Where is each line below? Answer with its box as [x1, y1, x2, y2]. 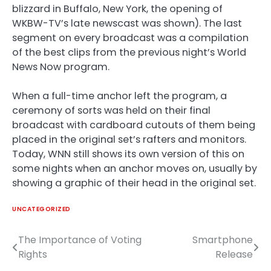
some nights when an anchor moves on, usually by [12, 162, 257, 176]
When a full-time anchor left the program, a [12, 89, 227, 103]
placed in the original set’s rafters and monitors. [12, 132, 246, 147]
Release [215, 247, 253, 261]
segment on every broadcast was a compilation [12, 31, 249, 45]
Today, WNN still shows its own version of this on [12, 147, 244, 162]
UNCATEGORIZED [12, 204, 71, 214]
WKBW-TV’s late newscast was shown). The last [12, 16, 242, 31]
